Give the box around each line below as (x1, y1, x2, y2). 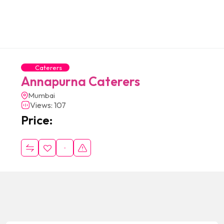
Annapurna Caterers (21, 73, 140, 89)
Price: (21, 112, 52, 127)
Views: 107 (30, 100, 66, 110)
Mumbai (28, 90, 55, 100)
